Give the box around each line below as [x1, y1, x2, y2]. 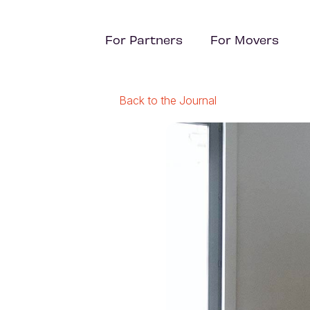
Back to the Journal [119, 93, 217, 107]
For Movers [210, 32, 279, 46]
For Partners [105, 32, 183, 46]
